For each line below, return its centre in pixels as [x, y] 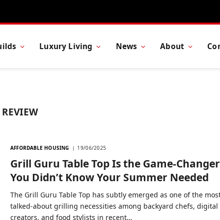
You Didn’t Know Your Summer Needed [110, 177]
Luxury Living [66, 46]
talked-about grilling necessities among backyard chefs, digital [114, 206]
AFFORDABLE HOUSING [40, 148]
